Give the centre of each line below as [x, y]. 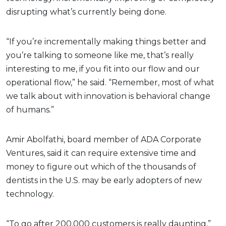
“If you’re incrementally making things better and [106, 41]
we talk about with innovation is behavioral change [108, 96]
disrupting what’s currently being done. [87, 12]
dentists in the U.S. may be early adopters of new [104, 180]
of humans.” [30, 109]
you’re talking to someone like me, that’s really [100, 55]
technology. [30, 194]
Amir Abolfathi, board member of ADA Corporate [104, 139]
